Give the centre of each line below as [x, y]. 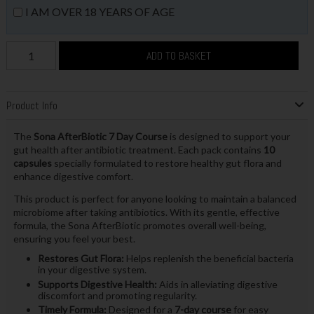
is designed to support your [228, 137]
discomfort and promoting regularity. [117, 295]
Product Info [32, 105]
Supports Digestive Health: [97, 284]
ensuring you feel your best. [74, 239]
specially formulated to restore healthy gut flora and [166, 163]
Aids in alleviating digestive [217, 284]
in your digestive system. [92, 270]
